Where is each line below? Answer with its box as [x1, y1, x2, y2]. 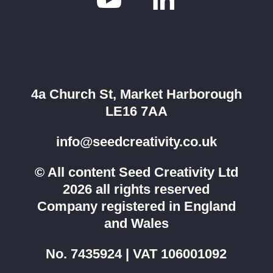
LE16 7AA [105, 103, 168, 119]
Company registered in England [37, 198, 236, 214]
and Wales [104, 215, 169, 231]
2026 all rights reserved [63, 181, 210, 197]
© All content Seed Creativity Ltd [34, 164, 238, 180]
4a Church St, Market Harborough [30, 86, 242, 102]
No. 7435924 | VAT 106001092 [46, 246, 227, 261]
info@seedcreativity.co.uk [55, 133, 217, 149]
